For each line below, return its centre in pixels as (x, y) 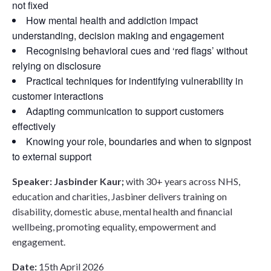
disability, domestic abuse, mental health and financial (122, 211)
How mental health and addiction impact (112, 20)
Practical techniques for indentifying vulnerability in (135, 80)
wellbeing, (34, 226)
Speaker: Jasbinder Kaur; (69, 181)
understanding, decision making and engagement (118, 35)
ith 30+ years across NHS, (187, 181)
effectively (34, 126)
